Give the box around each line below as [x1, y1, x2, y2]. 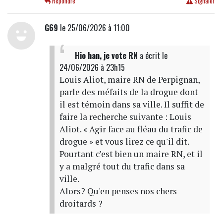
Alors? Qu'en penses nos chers [59, 185, 177, 197]
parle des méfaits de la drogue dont [59, 86, 198, 98]
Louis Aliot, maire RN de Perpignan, [59, 74, 200, 86]
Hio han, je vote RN [74, 50, 138, 62]
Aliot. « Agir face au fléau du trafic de [59, 123, 203, 135]
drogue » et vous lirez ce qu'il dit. [59, 136, 189, 148]
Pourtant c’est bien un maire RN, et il [59, 148, 203, 160]
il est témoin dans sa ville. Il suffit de [59, 99, 204, 111]
